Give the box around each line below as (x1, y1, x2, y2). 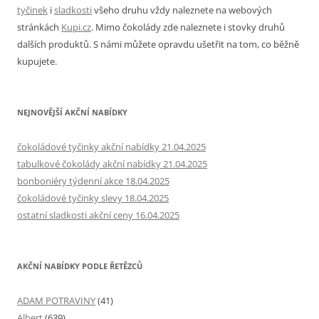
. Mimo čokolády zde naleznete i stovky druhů (91, 20, 285, 33)
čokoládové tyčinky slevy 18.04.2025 (17, 191, 169, 204)
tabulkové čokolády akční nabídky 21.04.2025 (17, 157, 207, 170)
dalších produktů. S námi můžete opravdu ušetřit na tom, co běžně (17, 37, 299, 51)
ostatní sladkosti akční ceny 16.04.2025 (17, 208, 179, 221)
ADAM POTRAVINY (17, 293, 95, 307)
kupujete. (17, 54, 57, 68)
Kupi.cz (61, 20, 91, 33)
